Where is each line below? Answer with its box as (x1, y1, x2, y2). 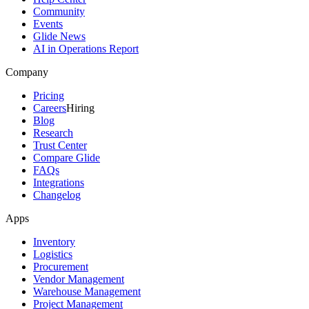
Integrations (33, 177, 84, 189)
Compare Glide (33, 152, 100, 164)
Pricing (33, 90, 64, 102)
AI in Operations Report (33, 43, 139, 55)
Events (33, 18, 63, 30)
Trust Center (33, 139, 87, 152)
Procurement (33, 261, 88, 273)
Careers (33, 102, 66, 114)
